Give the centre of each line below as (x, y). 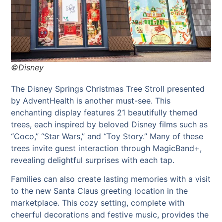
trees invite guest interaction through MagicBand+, (107, 148)
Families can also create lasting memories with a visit (111, 179)
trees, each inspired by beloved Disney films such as (110, 124)
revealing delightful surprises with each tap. (93, 160)
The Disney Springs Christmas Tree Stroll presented (108, 88)
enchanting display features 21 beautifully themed (105, 112)
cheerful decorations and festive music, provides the (110, 215)
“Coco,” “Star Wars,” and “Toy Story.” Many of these (107, 136)
